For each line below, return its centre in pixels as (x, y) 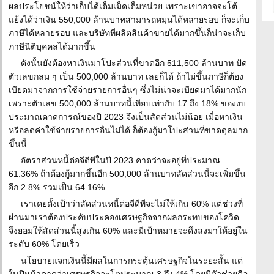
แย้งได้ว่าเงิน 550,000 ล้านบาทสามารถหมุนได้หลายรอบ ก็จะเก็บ (129, 20)
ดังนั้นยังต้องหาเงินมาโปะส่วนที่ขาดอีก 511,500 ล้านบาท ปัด (134, 63)
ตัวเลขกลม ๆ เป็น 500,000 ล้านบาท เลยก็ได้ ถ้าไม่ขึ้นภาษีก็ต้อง (126, 76)
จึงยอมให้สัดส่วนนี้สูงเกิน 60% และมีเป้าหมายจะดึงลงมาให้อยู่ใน (128, 231)
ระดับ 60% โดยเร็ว (44, 244)
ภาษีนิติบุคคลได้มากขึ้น (52, 46)
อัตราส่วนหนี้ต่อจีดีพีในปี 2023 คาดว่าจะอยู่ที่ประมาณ (120, 160)
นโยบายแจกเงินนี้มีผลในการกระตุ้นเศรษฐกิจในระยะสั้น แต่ (132, 261)
